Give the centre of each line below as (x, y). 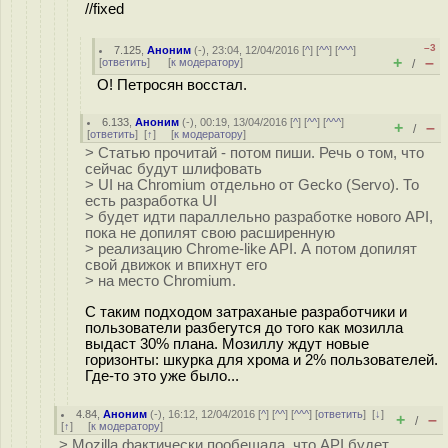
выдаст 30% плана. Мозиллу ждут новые (227, 343)
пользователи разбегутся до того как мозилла (244, 327)
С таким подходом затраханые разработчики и (246, 311)
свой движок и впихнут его (176, 265)
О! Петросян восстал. (172, 85)
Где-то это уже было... (162, 375)
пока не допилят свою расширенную (210, 233)
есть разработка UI (151, 201)
